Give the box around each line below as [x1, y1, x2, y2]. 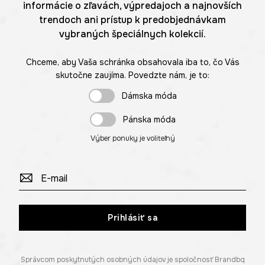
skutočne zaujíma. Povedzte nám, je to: [56, 70, 209, 81]
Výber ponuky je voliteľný [90, 134, 175, 144]
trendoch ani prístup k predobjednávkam [39, 14, 226, 27]
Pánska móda [122, 114, 176, 125]
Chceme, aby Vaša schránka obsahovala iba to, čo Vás [25, 57, 240, 68]
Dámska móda [121, 91, 177, 102]
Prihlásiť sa [108, 212, 157, 224]
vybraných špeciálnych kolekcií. [59, 28, 206, 41]
